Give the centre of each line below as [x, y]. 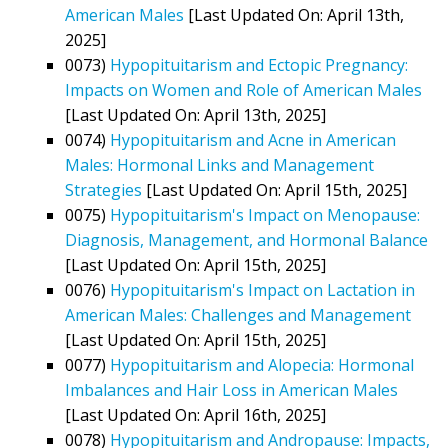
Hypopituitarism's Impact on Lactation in [262, 289]
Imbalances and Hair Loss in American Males [231, 389]
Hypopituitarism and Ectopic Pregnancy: [259, 64]
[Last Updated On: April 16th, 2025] [195, 414]
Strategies [103, 189]
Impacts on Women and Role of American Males [243, 89]
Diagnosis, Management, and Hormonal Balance [246, 239]
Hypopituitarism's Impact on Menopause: [265, 214]
